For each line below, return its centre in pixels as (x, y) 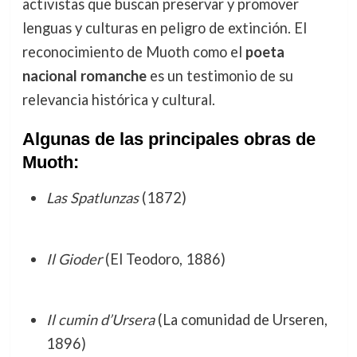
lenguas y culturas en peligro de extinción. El (164, 28)
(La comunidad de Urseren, (241, 320)
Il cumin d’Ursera (100, 320)
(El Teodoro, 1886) (163, 259)
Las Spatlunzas (92, 198)
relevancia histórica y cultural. (118, 100)
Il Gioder (74, 259)
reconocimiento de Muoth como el (133, 52)
